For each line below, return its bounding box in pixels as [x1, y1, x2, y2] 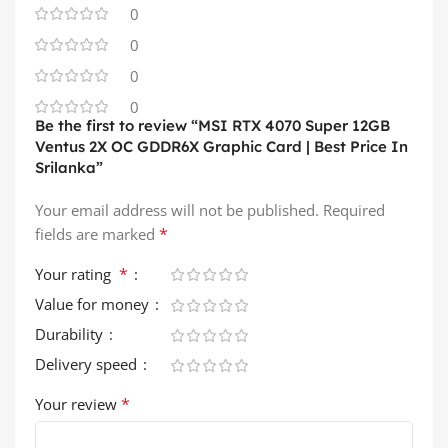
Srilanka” [35, 157, 103, 177]
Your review [35, 393, 121, 414]
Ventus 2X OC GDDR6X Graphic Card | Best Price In [35, 136, 408, 156]
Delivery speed [35, 353, 141, 374]
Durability [35, 323, 107, 344]
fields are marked [35, 223, 159, 244]
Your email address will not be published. [35, 199, 319, 220]
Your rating [35, 263, 119, 284]
